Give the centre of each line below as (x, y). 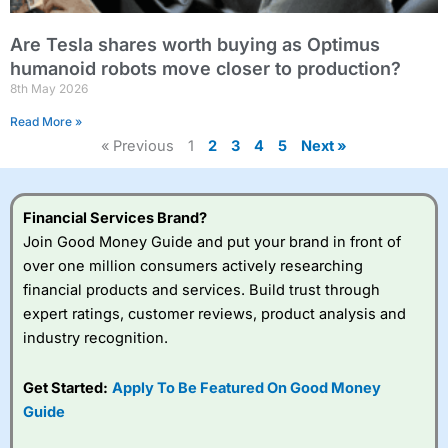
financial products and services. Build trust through (201, 290)
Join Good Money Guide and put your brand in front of (212, 242)
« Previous (137, 146)
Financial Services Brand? (115, 218)
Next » (324, 146)
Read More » (46, 121)
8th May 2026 (49, 88)
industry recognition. (95, 338)
